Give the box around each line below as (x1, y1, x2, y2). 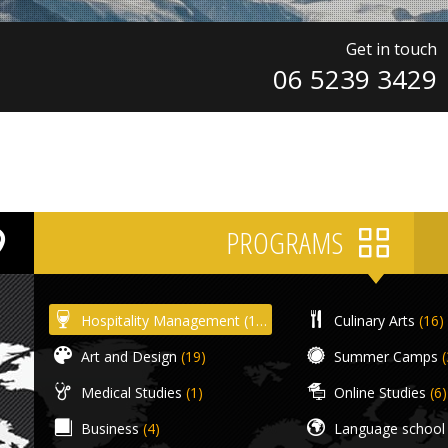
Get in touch (345, 38, 437, 60)
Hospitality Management (77, 311, 240, 330)
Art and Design (77, 347, 177, 366)
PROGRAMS (226, 222, 349, 263)
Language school (330, 419, 446, 438)
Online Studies (330, 383, 427, 402)
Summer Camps (330, 347, 439, 366)
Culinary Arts (330, 311, 416, 330)
